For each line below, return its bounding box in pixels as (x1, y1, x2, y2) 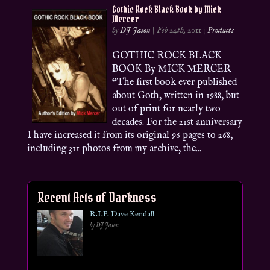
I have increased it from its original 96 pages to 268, (27, 130, 233, 142)
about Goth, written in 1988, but (112, 90, 240, 102)
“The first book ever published (112, 77, 237, 89)
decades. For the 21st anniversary (112, 116, 243, 128)
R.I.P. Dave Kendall (89, 209, 154, 219)
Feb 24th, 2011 (157, 25, 202, 36)
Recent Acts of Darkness (37, 189, 157, 206)
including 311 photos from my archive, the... (27, 143, 201, 155)
